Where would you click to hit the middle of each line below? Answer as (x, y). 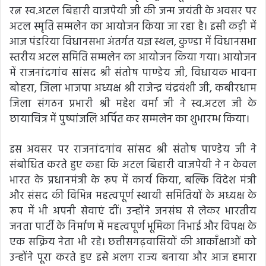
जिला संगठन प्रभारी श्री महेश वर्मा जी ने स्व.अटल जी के (133, 104)
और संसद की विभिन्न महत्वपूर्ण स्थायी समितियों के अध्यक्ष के (133, 196)
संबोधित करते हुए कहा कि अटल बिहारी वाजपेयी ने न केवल (133, 165)
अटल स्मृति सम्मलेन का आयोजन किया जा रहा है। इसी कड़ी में (133, 27)
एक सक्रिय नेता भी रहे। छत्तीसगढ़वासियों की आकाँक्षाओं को (133, 242)
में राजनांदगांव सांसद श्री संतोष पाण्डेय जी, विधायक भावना (133, 73)
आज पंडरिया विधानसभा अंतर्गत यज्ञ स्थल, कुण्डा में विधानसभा (133, 42)
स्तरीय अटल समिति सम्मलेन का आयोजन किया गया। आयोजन (133, 58)
